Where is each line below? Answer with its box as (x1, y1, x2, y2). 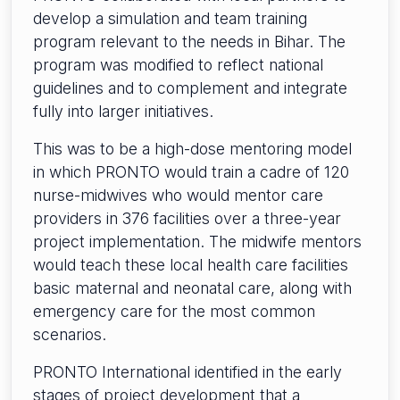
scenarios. (33, 325, 106, 345)
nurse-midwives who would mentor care (33, 186, 323, 205)
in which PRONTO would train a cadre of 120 (33, 162, 349, 182)
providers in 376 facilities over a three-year (33, 209, 341, 229)
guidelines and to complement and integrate (33, 79, 347, 98)
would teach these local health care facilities (33, 255, 348, 275)
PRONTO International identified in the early (33, 362, 342, 382)
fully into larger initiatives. (33, 102, 213, 121)
